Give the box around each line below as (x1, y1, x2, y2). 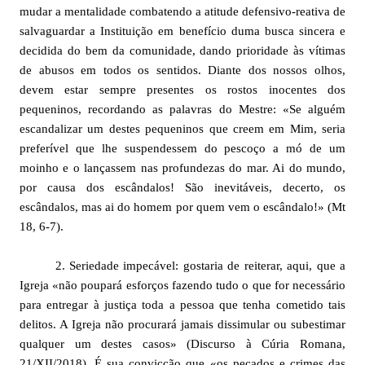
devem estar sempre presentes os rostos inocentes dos (20, 83, 345, 96)
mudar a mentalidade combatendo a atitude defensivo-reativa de (20, 5, 345, 18)
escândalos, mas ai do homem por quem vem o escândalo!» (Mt (20, 200, 345, 213)
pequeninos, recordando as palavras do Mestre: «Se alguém (20, 103, 345, 116)
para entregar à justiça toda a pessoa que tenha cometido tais (20, 298, 345, 311)
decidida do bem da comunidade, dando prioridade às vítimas (20, 44, 345, 57)
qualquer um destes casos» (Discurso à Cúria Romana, (20, 337, 345, 350)
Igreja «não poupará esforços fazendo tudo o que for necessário (20, 279, 345, 292)
